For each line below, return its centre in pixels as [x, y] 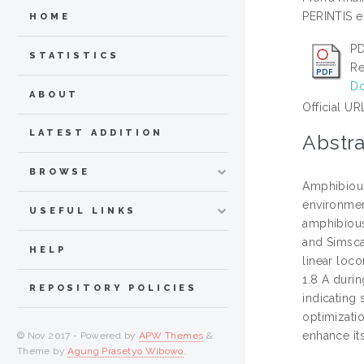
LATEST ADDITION [96, 133]
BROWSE [60, 172]
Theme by [43, 351]
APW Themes [171, 336]
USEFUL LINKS [83, 210]
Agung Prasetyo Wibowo [126, 351]
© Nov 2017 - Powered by [78, 336]
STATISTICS [74, 55]
